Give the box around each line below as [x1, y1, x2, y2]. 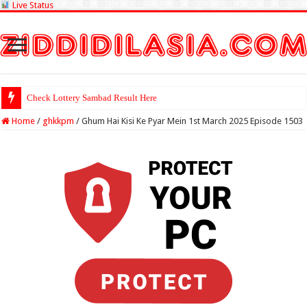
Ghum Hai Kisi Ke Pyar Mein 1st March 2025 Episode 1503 [82, 116, 304, 126]
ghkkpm [42, 116, 75, 126]
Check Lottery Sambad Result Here [27, 93, 158, 103]
